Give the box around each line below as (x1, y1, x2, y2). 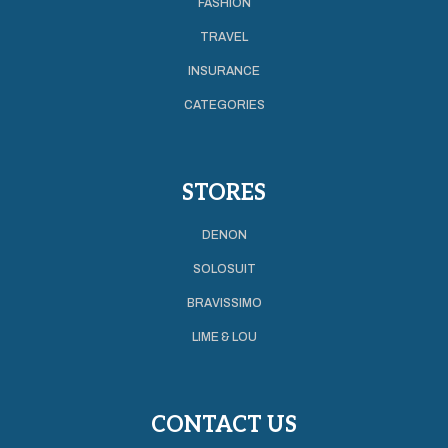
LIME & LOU (191, 329, 257, 344)
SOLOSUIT (192, 261, 256, 276)
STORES (182, 179, 266, 206)
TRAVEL (200, 29, 248, 44)
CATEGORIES (183, 97, 265, 112)
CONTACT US (151, 411, 297, 438)
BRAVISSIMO (186, 295, 262, 310)
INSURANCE (188, 63, 260, 78)
